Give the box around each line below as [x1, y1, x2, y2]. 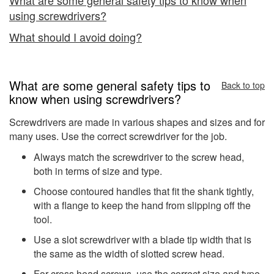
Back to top [221, 78, 265, 91]
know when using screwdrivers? [9, 89, 181, 108]
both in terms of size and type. [34, 164, 162, 179]
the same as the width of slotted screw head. [34, 246, 224, 261]
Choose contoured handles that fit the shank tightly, [34, 184, 254, 199]
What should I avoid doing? [9, 28, 142, 45]
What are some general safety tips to [9, 76, 210, 94]
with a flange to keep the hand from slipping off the [34, 198, 251, 213]
